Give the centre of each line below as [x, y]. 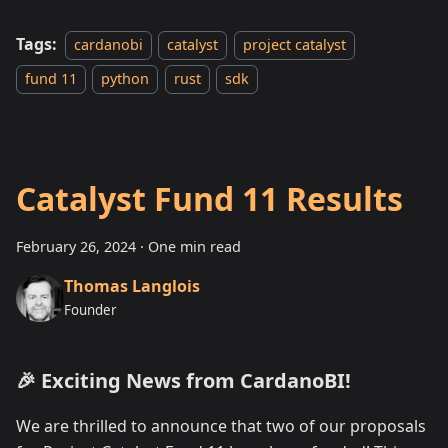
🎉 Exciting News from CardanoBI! [183, 381]
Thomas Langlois [132, 285]
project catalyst [294, 45]
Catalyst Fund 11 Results [209, 199]
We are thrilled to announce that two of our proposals [221, 426]
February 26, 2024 [76, 247]
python [125, 79]
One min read [194, 247]
